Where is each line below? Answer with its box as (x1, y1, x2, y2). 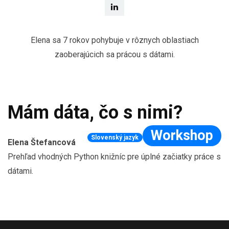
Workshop (150, 127, 213, 144)
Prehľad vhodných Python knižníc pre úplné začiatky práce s (8, 152, 221, 162)
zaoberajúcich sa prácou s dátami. (54, 50, 175, 60)
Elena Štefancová (8, 138, 76, 148)
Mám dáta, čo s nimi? (8, 102, 182, 124)
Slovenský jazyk (91, 134, 139, 142)
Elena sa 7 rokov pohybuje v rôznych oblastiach (30, 35, 199, 45)
